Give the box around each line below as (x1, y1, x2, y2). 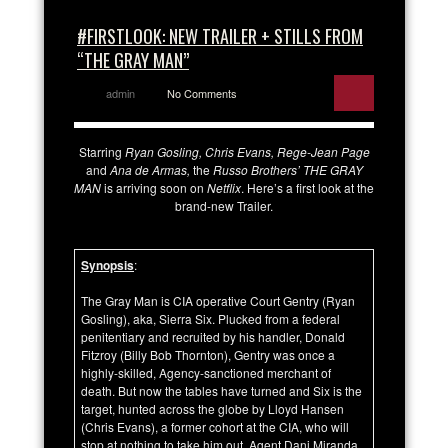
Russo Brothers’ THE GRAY (209, 160, 363, 178)
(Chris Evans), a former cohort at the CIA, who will (81, 417, 349, 435)
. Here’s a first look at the (241, 178, 374, 196)
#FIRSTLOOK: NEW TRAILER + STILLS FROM (77, 22, 363, 49)
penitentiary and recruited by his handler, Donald (81, 327, 345, 345)
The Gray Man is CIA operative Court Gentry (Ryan (81, 291, 355, 309)
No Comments (167, 84, 237, 101)
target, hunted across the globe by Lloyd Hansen (81, 399, 344, 417)
